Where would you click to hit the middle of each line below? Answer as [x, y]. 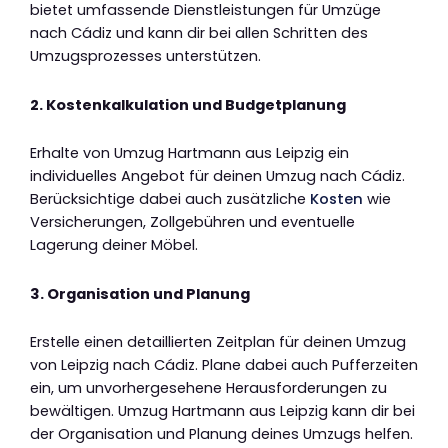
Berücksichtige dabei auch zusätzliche [170, 199]
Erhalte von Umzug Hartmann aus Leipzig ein [189, 153]
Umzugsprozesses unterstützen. [145, 56]
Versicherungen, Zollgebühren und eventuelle [192, 222]
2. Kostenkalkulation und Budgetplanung [188, 104]
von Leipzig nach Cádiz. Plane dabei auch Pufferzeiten [224, 365]
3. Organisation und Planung [140, 293]
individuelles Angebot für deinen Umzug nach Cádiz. [217, 176]
